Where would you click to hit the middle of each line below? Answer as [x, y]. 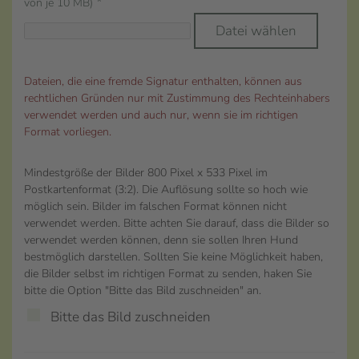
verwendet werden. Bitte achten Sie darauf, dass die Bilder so [177, 223]
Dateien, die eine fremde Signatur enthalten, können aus [163, 81]
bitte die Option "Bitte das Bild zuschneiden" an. [143, 290]
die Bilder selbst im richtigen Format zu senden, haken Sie [168, 274]
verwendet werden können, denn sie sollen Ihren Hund [161, 240]
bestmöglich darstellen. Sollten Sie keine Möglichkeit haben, [173, 257]
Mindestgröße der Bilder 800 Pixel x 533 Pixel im [146, 173]
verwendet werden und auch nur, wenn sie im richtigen [161, 115]
